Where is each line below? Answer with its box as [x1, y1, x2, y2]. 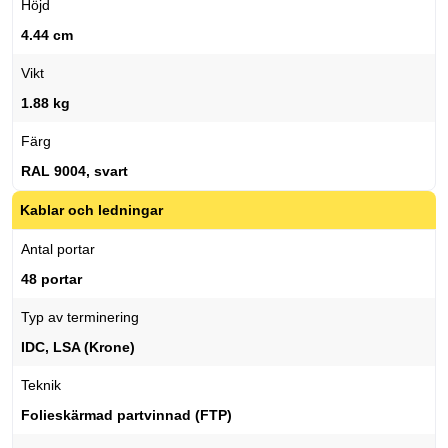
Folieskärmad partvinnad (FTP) [21, 407, 232, 424]
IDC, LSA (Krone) [21, 339, 135, 356]
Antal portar [21, 241, 95, 258]
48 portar [21, 271, 82, 288]
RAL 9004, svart [21, 163, 128, 180]
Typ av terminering [21, 309, 139, 326]
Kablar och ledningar [20, 202, 163, 219]
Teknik [21, 377, 61, 394]
